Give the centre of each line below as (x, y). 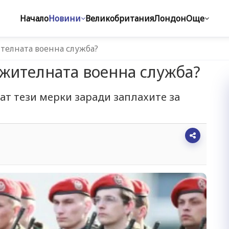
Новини (65, 18)
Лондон (170, 18)
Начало (34, 18)
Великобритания (120, 18)
